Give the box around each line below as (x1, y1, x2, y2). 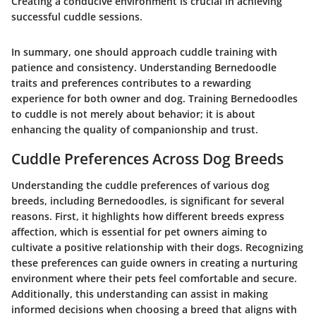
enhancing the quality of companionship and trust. (11, 122, 258, 136)
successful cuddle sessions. (11, 9, 142, 23)
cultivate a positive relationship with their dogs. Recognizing (11, 241, 303, 255)
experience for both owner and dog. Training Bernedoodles (11, 91, 298, 105)
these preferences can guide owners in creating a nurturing (11, 256, 298, 270)
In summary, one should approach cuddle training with (11, 44, 277, 59)
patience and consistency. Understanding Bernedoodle (11, 60, 276, 74)
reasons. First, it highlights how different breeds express (11, 209, 284, 224)
